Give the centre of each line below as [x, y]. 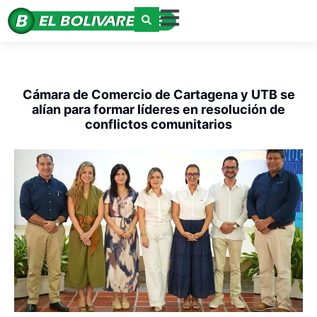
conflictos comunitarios [158, 125]
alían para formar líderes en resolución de [158, 110]
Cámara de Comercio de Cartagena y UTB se [158, 95]
